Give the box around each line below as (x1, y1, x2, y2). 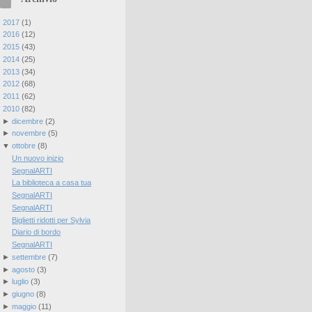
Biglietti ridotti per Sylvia (12, 215, 91, 224)
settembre (11, 252, 46, 261)
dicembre (11, 116, 43, 125)
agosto (11, 265, 35, 274)
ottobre (11, 141, 36, 150)
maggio (11, 302, 36, 311)
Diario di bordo (12, 228, 61, 237)
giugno (11, 290, 34, 299)
